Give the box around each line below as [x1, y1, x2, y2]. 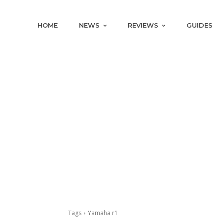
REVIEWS [128, 21, 159, 29]
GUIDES [186, 21, 213, 29]
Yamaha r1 [88, 209, 118, 217]
